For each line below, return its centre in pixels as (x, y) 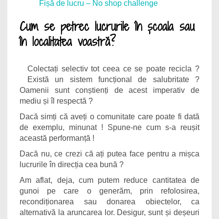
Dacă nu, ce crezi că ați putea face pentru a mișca (109, 154)
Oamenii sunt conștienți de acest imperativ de (109, 90)
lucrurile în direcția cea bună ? (72, 164)
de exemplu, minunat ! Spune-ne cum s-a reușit (109, 127)
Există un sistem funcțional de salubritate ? (113, 79)
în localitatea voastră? (68, 41)
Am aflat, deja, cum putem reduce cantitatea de (109, 180)
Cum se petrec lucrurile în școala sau (107, 26)
